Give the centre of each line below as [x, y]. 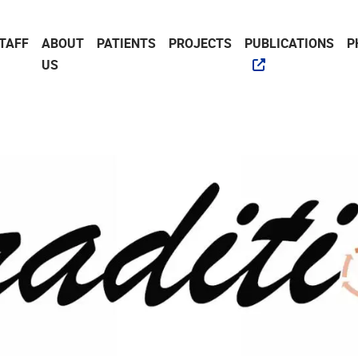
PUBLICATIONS [289, 44]
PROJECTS [200, 44]
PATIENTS [126, 44]
